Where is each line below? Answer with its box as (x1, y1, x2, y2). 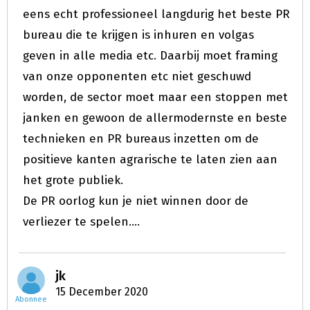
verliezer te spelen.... (23, 215, 140, 229)
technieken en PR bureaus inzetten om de (23, 131, 259, 146)
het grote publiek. (23, 173, 123, 188)
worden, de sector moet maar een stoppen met (23, 90, 288, 104)
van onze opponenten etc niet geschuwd (23, 69, 251, 84)
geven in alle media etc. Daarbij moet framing (23, 48, 277, 63)
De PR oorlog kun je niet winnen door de (23, 194, 248, 208)
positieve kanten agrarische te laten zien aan (23, 152, 277, 167)
